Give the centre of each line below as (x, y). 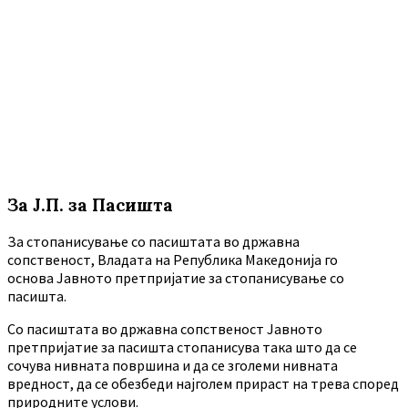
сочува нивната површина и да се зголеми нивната (173, 366)
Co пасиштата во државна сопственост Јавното (165, 329)
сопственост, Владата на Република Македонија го (173, 260)
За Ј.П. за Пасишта (90, 204)
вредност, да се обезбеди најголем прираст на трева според (203, 384)
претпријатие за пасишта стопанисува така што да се (182, 347)
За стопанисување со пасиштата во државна (153, 242)
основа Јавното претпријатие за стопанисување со (176, 278)
